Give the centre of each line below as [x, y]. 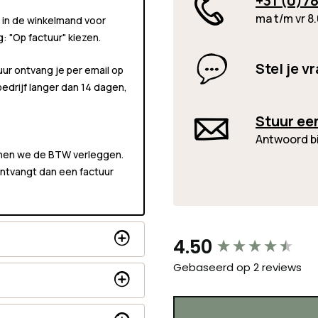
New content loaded [230, 241]
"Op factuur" [39, 37]
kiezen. [84, 37]
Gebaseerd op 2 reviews [237, 268]
